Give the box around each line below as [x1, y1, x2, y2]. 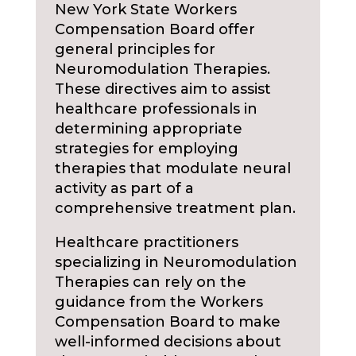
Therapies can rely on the [54, 273, 246, 291]
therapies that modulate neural [54, 160, 291, 177]
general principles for [54, 41, 215, 58]
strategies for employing [54, 140, 238, 157]
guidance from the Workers [54, 293, 263, 311]
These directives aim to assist [54, 80, 271, 98]
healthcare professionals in [54, 100, 257, 118]
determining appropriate [54, 120, 242, 137]
